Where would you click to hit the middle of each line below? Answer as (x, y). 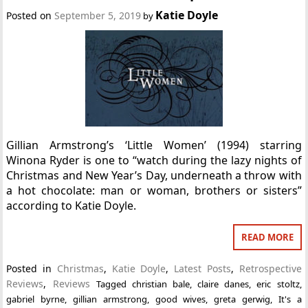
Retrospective (270, 268)
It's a (290, 299)
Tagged (114, 284)
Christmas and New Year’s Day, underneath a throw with (154, 175)
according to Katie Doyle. (71, 205)
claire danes (223, 284)
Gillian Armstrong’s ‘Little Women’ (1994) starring (154, 145)
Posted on (31, 15)
